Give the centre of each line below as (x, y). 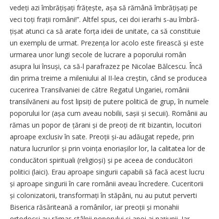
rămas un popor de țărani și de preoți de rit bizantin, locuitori (106, 125)
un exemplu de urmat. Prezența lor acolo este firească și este (107, 43)
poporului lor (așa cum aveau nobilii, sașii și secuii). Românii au (109, 113)
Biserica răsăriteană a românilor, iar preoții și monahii (94, 207)
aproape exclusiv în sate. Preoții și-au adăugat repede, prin (102, 137)
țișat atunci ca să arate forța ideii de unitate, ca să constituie (105, 31)
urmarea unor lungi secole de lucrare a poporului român (98, 55)
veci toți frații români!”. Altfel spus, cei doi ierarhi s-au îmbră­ (105, 20)
